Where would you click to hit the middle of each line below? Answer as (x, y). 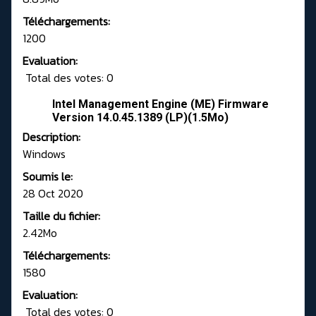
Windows (44, 154)
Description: (51, 137)
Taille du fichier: (61, 216)
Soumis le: (48, 177)
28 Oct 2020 (53, 194)
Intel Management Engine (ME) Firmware (160, 104)
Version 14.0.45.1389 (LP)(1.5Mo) (140, 118)
